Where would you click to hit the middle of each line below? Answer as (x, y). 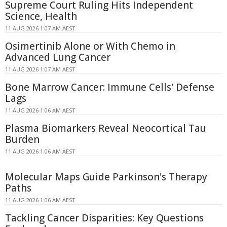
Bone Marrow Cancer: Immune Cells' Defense (110, 87)
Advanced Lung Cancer (58, 58)
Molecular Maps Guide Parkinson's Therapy (106, 177)
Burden (22, 140)
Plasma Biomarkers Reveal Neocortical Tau (106, 128)
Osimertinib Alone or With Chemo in (90, 46)
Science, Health (41, 16)
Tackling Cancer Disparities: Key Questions (104, 218)
